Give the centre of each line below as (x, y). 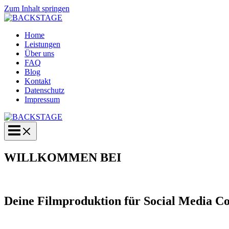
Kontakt (38, 81)
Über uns (39, 53)
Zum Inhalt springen (37, 8)
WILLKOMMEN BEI (63, 157)
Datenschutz (44, 90)
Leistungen (42, 44)
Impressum (42, 99)
